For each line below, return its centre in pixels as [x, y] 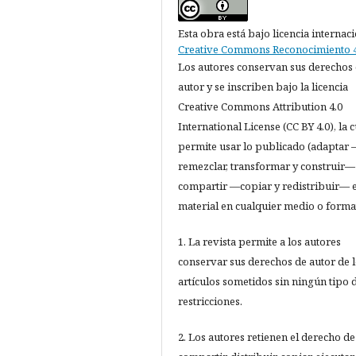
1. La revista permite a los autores [259, 242]
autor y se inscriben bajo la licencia [263, 87]
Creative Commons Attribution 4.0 [260, 107]
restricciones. [210, 302]
